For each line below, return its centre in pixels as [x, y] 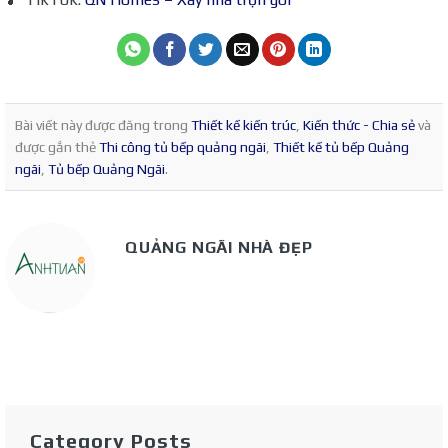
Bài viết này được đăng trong [103, 125]
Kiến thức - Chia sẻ [359, 125]
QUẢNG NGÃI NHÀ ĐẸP [219, 248]
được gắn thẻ [57, 147]
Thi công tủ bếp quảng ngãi [182, 147]
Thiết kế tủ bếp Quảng [341, 147]
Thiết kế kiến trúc [243, 125]
